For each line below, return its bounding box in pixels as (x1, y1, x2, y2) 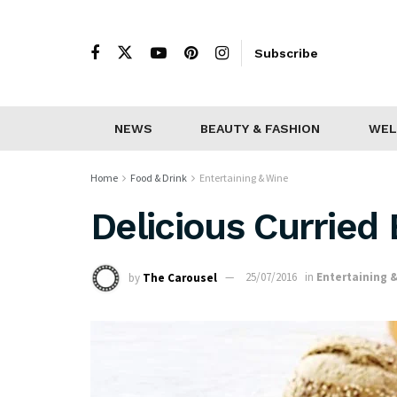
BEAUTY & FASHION (200, 121, 321, 136)
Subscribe (254, 45, 318, 60)
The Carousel (143, 269, 217, 285)
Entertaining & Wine (199, 171, 288, 184)
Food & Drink (130, 171, 187, 184)
